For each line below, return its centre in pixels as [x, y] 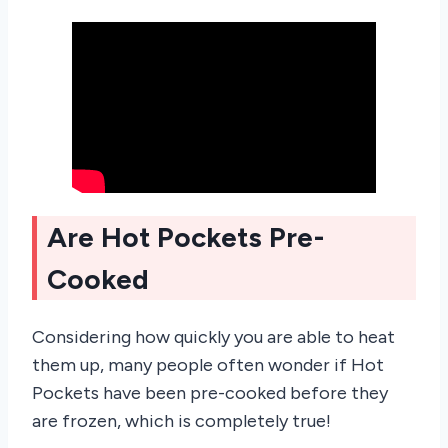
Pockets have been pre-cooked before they [210, 393]
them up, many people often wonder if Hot [208, 365]
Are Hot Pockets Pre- [186, 236]
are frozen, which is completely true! [183, 421]
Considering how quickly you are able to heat [213, 337]
